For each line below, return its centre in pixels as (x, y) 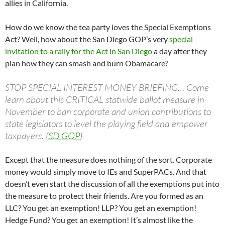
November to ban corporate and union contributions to (108, 112)
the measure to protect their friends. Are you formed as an (104, 196)
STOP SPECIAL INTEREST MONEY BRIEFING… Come (107, 88)
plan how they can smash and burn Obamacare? (87, 63)
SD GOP (64, 136)
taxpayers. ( (27, 136)
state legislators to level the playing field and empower (106, 124)
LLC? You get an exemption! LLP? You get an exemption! (101, 208)
